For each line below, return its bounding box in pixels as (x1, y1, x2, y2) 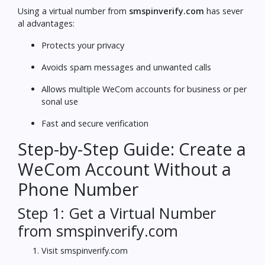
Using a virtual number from (18, 5, 129, 17)
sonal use (41, 95, 78, 107)
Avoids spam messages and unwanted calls (41, 61, 211, 73)
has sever (204, 5, 243, 17)
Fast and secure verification (41, 117, 148, 129)
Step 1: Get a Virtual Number (18, 202, 216, 223)
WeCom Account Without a (18, 157, 231, 180)
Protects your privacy (41, 39, 124, 51)
